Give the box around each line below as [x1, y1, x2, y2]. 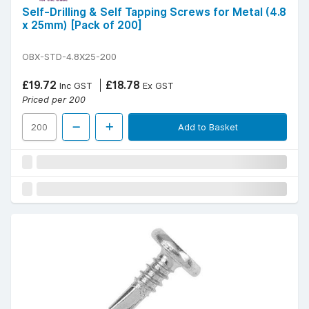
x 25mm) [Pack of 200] [22, 19, 142, 32]
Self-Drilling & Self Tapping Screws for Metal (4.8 [22, 6, 286, 19]
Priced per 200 [22, 94, 86, 106]
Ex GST [140, 80, 174, 92]
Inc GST [57, 80, 92, 92]
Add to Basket [177, 121, 238, 133]
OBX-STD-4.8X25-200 [22, 51, 117, 63]
